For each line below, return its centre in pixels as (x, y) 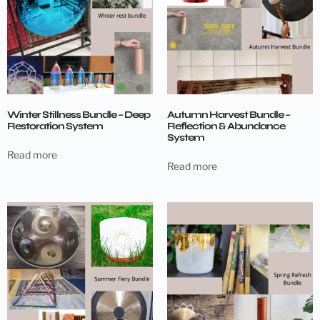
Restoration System (55, 126)
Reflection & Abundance (226, 126)
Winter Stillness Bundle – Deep (79, 114)
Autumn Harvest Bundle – (229, 114)
